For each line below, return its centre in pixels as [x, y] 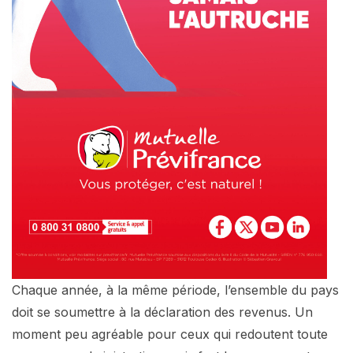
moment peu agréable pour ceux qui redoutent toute [170, 334]
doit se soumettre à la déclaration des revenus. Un [162, 312]
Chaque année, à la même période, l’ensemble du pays [175, 290]
